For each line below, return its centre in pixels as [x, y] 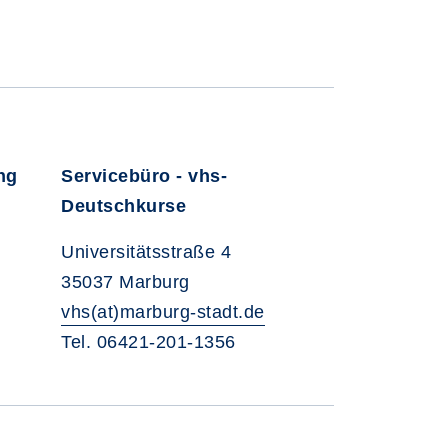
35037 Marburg [125, 282]
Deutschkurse [123, 206]
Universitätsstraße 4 [146, 252]
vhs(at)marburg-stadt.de [163, 312]
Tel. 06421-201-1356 [151, 342]
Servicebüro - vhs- [144, 176]
